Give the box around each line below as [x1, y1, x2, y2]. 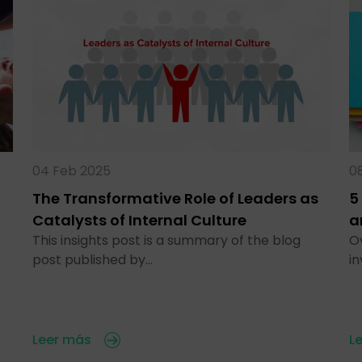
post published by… [32, 250, 153, 269]
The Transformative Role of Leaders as [32, 187, 318, 208]
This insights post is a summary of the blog [32, 230, 301, 250]
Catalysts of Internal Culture [32, 209, 246, 230]
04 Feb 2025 [32, 161, 111, 180]
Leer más [32, 330, 91, 349]
